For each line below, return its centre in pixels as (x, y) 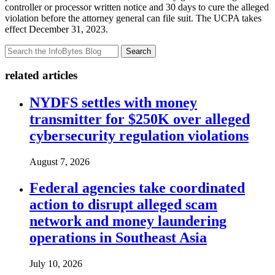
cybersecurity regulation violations (139, 136)
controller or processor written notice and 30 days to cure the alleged (137, 7)
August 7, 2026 (60, 162)
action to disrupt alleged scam (123, 204)
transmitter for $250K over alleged (140, 119)
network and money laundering (128, 221)
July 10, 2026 (56, 263)
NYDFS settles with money (113, 103)
